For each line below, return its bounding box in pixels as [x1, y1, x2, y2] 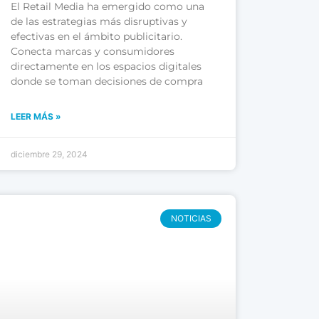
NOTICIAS [170, 213, 211, 224]
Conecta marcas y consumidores [11, 44, 175, 58]
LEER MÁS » [11, 110, 62, 122]
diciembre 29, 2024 [11, 148, 88, 159]
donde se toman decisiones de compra [11, 74, 204, 88]
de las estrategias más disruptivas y [11, 14, 188, 28]
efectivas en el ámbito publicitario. [11, 29, 183, 43]
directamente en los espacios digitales [11, 59, 202, 73]
